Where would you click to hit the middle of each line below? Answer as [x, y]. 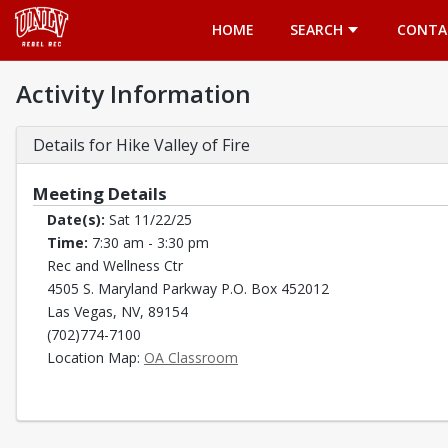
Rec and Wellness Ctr [115, 265]
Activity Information [133, 93]
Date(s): [78, 219]
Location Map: [95, 357]
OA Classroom [191, 357]
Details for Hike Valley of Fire [141, 145]
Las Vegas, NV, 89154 [117, 311]
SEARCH [316, 29]
